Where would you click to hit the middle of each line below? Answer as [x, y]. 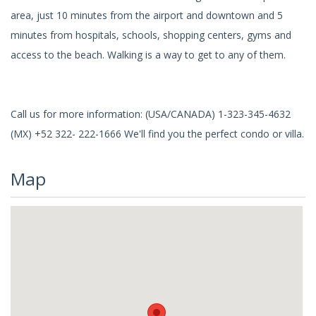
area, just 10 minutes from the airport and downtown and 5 [147, 16]
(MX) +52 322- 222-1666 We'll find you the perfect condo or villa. [157, 134]
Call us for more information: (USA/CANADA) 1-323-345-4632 [151, 114]
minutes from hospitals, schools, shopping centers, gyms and [151, 35]
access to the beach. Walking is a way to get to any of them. [148, 55]
